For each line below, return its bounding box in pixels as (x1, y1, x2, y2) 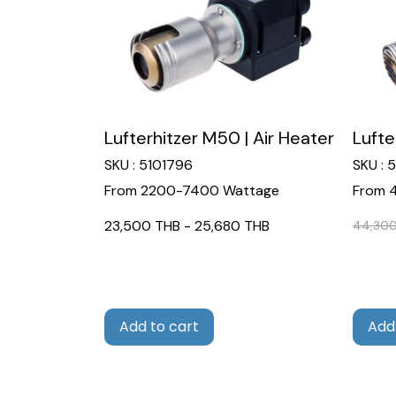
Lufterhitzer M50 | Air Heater (104, 126, 334, 149)
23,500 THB (104, 216, 180, 235)
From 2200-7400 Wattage (104, 180, 279, 200)
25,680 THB (194, 216, 270, 235)
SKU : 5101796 (104, 155, 193, 174)
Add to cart (119, 316, 199, 337)
